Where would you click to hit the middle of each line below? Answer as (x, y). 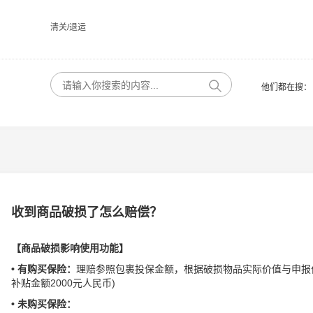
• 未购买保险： (44, 304)
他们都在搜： (286, 87)
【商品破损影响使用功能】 (70, 248)
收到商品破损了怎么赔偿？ (87, 212)
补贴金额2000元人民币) (63, 283)
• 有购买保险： (44, 269)
